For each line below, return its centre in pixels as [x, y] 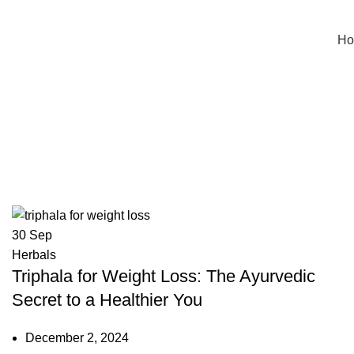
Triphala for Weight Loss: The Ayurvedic [164, 277]
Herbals [34, 255]
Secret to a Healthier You [107, 300]
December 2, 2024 [77, 338]
